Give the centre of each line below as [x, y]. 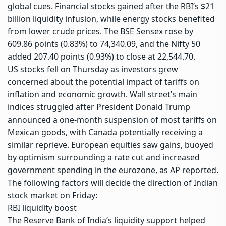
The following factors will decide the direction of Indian [113, 183]
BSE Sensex [142, 32]
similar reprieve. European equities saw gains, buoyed [110, 145]
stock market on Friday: [52, 195]
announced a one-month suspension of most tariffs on [112, 120]
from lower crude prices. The [64, 32]
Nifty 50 [186, 44]
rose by [178, 32]
